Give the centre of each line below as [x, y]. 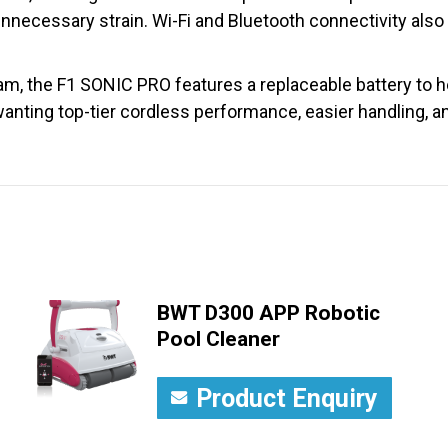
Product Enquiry [286, 398]
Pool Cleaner [218, 338]
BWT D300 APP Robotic [268, 312]
